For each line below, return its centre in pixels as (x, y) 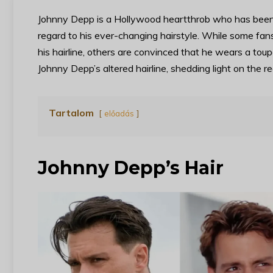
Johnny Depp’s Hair (131, 168)
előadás (119, 113)
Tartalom (71, 113)
